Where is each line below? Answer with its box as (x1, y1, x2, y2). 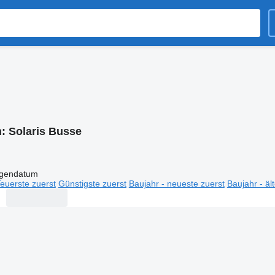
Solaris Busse (8, 125, 82, 137)
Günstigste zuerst (58, 178, 126, 188)
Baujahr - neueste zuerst (128, 178, 225, 188)
